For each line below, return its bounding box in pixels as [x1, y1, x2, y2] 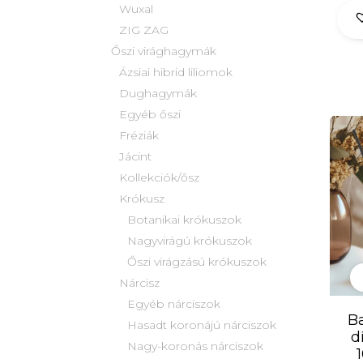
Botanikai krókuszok [127, 212, 241, 228]
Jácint [119, 149, 152, 164]
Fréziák [119, 128, 159, 143]
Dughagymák [119, 86, 197, 101]
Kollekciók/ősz [119, 170, 199, 186]
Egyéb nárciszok [127, 297, 220, 312]
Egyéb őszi [119, 107, 181, 122]
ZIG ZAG [119, 23, 169, 38]
